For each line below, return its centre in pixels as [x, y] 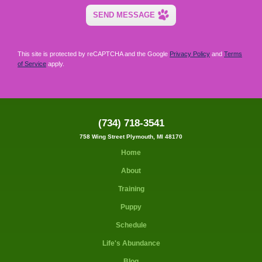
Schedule [131, 225]
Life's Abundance [131, 243]
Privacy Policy [190, 54]
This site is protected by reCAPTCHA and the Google [94, 54]
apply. [55, 63]
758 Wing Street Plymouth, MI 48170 [131, 136]
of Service [32, 63]
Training [131, 189]
